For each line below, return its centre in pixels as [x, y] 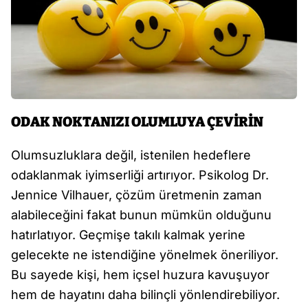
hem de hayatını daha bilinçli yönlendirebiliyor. [145, 295]
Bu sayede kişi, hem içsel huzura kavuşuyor [140, 275]
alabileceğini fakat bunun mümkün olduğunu [141, 215]
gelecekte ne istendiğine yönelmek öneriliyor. [145, 255]
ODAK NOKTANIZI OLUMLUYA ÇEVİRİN [137, 122]
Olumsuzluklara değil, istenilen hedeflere [131, 155]
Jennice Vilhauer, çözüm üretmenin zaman [136, 195]
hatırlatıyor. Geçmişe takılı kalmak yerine [128, 235]
